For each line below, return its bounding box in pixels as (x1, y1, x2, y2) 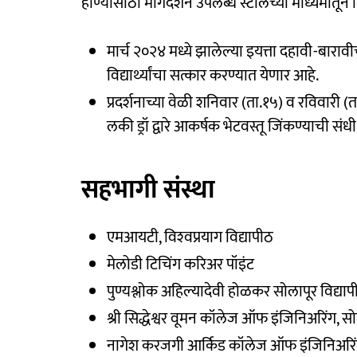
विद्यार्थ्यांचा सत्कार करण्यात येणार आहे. (107, 61, 319, 89)
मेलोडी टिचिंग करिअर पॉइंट (107, 250, 254, 278)
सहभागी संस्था (81, 168, 215, 211)
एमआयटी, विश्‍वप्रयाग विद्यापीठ (107, 223, 273, 251)
